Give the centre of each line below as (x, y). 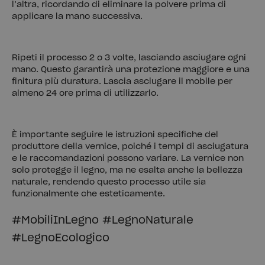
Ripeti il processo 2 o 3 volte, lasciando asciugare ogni (129, 58)
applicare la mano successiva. (77, 17)
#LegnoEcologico (61, 239)
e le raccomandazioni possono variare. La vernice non (128, 159)
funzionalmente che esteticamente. (88, 194)
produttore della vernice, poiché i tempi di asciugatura (130, 147)
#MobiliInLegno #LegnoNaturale (103, 221)
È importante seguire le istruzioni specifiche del (115, 135)
